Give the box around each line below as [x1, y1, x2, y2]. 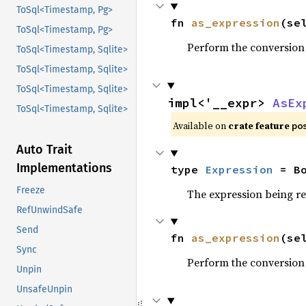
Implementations [16, 161, 112, 176]
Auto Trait [16, 142, 72, 158]
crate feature [227, 119, 292, 133]
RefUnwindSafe [16, 204, 83, 217]
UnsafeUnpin [16, 283, 72, 296]
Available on [172, 119, 228, 133]
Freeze [16, 184, 45, 197]
